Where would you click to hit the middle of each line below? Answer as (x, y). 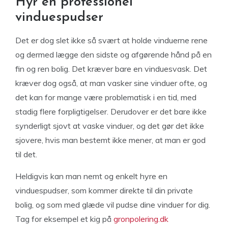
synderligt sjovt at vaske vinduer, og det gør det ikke (110, 126)
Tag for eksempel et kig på (64, 219)
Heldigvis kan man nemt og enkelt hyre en (91, 176)
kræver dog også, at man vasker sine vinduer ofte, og (111, 83)
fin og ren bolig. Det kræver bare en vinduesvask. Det (111, 69)
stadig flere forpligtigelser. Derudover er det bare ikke (111, 111)
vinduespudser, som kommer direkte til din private (104, 190)
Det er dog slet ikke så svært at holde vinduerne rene (111, 40)
